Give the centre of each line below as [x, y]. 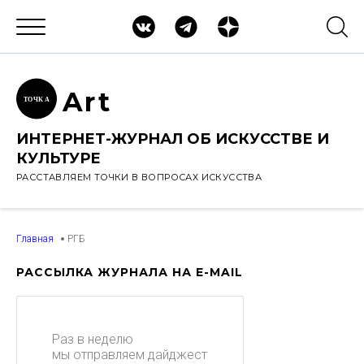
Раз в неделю [93, 339]
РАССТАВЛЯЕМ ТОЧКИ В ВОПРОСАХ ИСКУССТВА [139, 177]
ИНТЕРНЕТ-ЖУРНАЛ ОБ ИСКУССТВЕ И [173, 139]
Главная [35, 239]
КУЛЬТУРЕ [58, 158]
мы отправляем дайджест [130, 355]
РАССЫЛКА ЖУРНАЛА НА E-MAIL [130, 272]
